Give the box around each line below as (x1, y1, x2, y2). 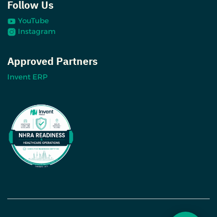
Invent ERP (7, 72, 47, 81)
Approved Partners (7, 54, 98, 69)
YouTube (18, 15, 49, 25)
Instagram (18, 26, 56, 36)
